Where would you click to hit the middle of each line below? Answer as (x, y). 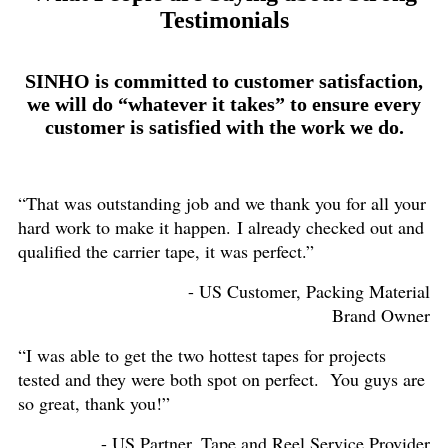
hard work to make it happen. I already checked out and (221, 227)
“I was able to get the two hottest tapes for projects (202, 355)
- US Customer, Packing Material (234, 291)
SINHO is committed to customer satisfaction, (224, 81)
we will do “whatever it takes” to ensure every (224, 104)
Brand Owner (381, 315)
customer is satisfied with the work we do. (224, 127)
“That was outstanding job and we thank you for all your (222, 203)
